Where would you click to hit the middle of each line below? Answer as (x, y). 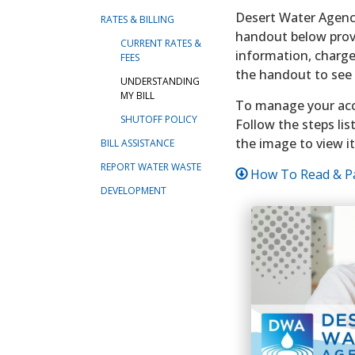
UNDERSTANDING (160, 81)
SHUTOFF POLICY (159, 119)
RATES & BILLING (137, 19)
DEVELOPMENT (134, 190)
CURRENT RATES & (161, 43)
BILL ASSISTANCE (137, 143)
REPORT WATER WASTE (151, 166)
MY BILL (137, 95)
